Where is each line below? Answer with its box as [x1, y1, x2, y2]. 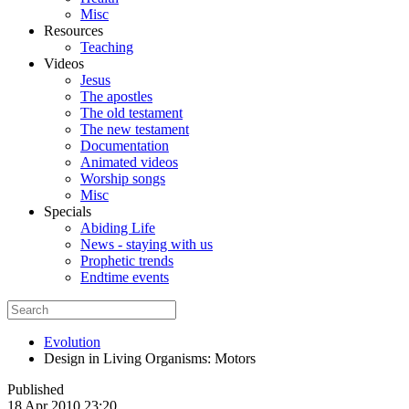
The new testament [80, 121, 189, 137]
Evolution [44, 334, 100, 350]
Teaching [80, 39, 133, 55]
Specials [44, 204, 91, 219]
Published [7, 382, 64, 397]
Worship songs [80, 171, 165, 186]
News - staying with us [80, 236, 213, 252]
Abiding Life [80, 220, 155, 236]
